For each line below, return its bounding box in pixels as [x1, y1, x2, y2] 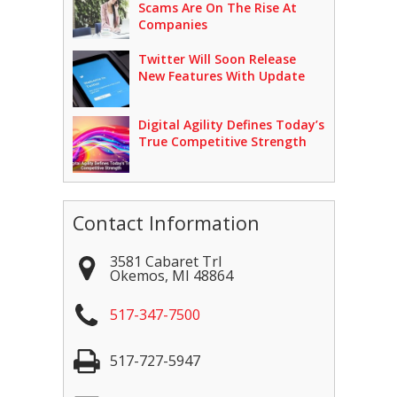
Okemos [109, 266, 165, 286]
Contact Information [72, 210, 260, 237]
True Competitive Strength [137, 133, 307, 151]
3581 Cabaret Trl [109, 252, 222, 272]
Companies [137, 16, 207, 34]
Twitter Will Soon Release [137, 51, 296, 68]
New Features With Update [137, 67, 305, 85]
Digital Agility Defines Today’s [137, 116, 324, 134]
